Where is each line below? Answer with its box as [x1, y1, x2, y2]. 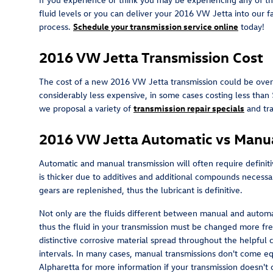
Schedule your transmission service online [73, 20, 238, 32]
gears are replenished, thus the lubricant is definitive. [39, 183, 243, 196]
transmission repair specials [133, 102, 244, 114]
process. [39, 20, 73, 32]
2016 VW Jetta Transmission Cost [39, 47, 263, 66]
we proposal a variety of [39, 102, 133, 114]
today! [238, 20, 264, 32]
